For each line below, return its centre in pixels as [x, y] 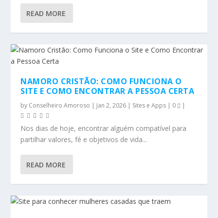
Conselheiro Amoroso [60, 105]
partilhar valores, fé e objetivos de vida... [84, 139]
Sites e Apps [149, 105]
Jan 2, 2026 [111, 105]
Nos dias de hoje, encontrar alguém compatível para [104, 128]
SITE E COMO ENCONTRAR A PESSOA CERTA [108, 91]
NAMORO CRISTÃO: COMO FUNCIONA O [101, 81]
